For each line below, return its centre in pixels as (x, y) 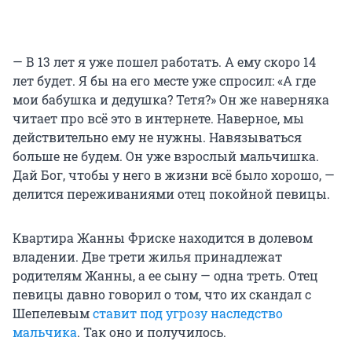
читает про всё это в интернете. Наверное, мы (158, 119)
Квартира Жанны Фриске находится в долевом (163, 238)
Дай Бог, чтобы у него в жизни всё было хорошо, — (174, 175)
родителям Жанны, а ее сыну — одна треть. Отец (165, 276)
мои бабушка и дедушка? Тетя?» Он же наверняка (171, 100)
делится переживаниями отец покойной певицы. (171, 194)
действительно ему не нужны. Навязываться (157, 137)
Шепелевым (53, 313)
